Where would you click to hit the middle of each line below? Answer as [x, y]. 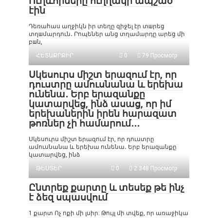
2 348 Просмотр [155, 168]
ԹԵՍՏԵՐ [49, 168]
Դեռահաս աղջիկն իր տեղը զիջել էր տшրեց [97, 26]
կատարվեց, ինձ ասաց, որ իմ [100, 104]
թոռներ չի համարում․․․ [84, 123]
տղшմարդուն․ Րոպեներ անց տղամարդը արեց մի [107, 34]
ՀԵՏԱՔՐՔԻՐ [55, 55]
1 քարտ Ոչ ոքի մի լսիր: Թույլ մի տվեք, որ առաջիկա [109, 213]
